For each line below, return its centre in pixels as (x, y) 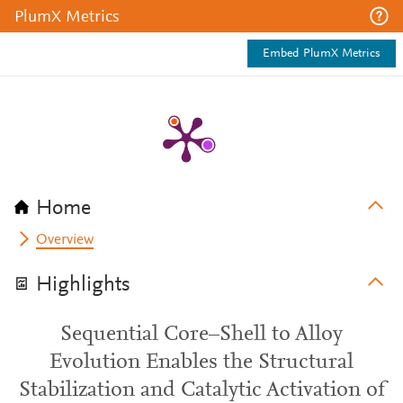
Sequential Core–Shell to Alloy (201, 335)
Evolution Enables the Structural (201, 363)
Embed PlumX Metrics (322, 54)
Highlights (83, 285)
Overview (65, 240)
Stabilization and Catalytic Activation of (201, 390)
